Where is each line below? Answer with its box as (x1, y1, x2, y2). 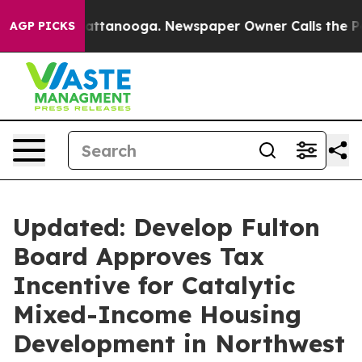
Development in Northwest (13, 328, 345, 359)
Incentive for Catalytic (13, 270, 295, 301)
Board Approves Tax (13, 241, 264, 271)
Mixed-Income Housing (13, 299, 301, 330)
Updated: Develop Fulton (13, 212, 320, 242)
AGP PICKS (10, 19, 75, 33)
